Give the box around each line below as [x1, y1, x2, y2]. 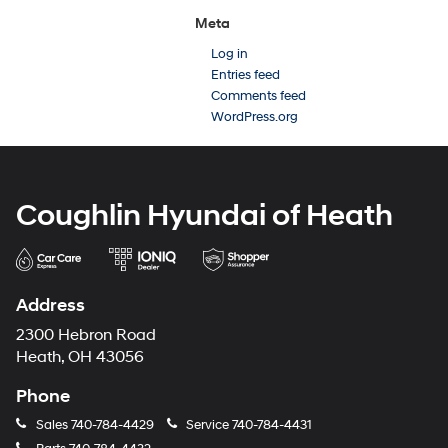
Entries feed [211, 66, 280, 83]
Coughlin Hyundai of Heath [16, 196, 393, 234]
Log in [211, 45, 248, 62]
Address [16, 293, 85, 317]
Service [183, 416, 232, 433]
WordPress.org [211, 108, 298, 125]
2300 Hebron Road [16, 325, 156, 345]
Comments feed [211, 87, 306, 104]
